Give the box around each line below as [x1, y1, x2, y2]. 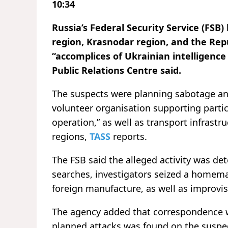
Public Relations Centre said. [52, 64, 181, 76]
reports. [110, 130, 147, 142]
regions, [52, 130, 90, 142]
